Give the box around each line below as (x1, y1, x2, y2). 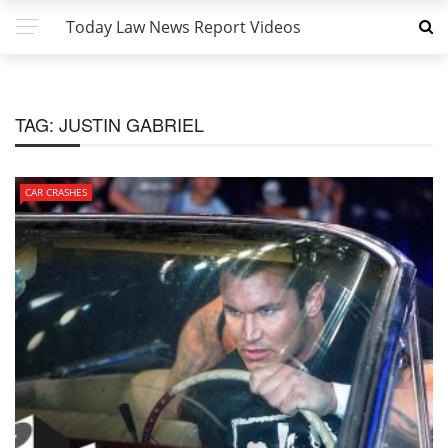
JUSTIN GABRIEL (59, 111, 204, 137)
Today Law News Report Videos (66, 16, 301, 38)
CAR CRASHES (25, 185, 87, 199)
